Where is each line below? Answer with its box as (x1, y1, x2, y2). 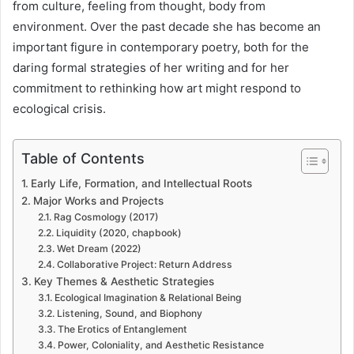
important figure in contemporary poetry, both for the (13, 39, 309, 55)
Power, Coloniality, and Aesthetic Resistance (57, 338, 264, 351)
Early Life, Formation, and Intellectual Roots (30, 176, 252, 190)
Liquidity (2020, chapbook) (55, 226, 182, 239)
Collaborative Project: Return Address (56, 258, 232, 270)
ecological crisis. (13, 100, 106, 116)
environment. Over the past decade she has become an (13, 18, 321, 34)
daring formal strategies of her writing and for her (13, 59, 289, 75)
